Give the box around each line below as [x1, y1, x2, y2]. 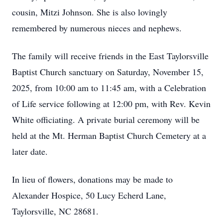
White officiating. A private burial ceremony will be [12, 113, 200, 125]
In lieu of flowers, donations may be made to [12, 173, 173, 185]
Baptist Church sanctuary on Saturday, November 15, [12, 66, 204, 78]
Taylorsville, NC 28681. [12, 205, 99, 217]
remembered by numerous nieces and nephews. [12, 22, 182, 34]
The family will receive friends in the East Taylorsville [12, 50, 209, 62]
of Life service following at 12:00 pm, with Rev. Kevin [12, 98, 211, 110]
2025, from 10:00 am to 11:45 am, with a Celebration [12, 82, 206, 94]
